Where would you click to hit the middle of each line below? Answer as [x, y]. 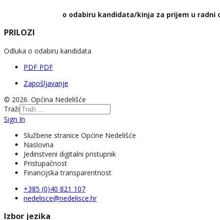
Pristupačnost [45, 163]
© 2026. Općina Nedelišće [45, 99]
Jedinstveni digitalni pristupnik [70, 154]
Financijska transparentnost [68, 172]
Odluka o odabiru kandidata [48, 51]
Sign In [14, 119]
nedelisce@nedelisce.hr [60, 198]
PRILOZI [19, 33]
